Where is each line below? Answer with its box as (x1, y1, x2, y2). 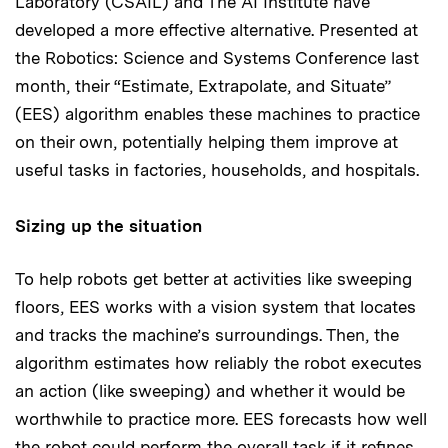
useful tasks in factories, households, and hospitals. (15, 159, 424, 180)
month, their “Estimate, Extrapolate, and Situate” (15, 75, 391, 96)
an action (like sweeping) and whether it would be (15, 380, 405, 401)
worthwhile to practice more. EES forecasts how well (15, 408, 427, 429)
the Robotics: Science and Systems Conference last (15, 47, 419, 68)
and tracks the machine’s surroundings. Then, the (15, 324, 399, 345)
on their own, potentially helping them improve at (15, 131, 398, 152)
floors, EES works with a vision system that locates (15, 296, 416, 317)
